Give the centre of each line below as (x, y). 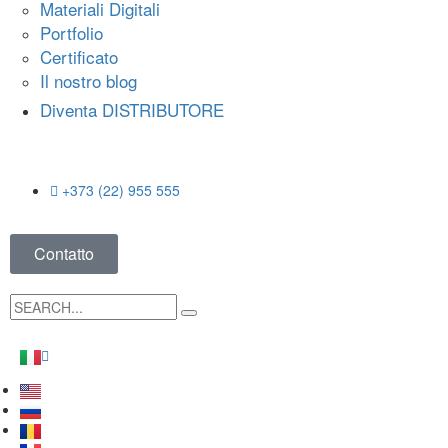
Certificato (79, 57)
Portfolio (71, 33)
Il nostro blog (88, 81)
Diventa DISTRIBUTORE (132, 110)
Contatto (64, 254)
